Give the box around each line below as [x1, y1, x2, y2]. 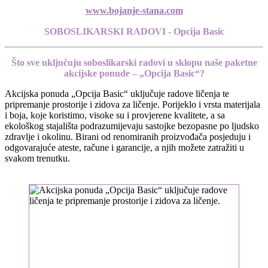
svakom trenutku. [5, 153, 70, 163]
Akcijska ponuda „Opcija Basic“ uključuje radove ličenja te [5, 88, 229, 99]
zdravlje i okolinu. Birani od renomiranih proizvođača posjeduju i [5, 131, 251, 142]
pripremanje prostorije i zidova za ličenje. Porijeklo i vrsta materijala [5, 99, 260, 109]
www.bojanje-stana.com [85, 5, 183, 16]
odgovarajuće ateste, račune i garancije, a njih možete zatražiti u [5, 142, 244, 153]
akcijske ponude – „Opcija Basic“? [63, 68, 205, 78]
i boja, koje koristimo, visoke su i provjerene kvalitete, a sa [5, 109, 225, 120]
